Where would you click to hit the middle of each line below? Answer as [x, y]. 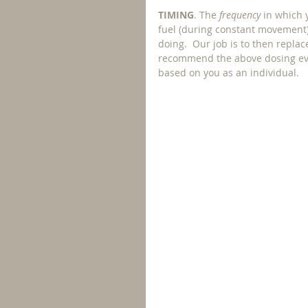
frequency [241, 15]
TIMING [176, 15]
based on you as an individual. [230, 73]
